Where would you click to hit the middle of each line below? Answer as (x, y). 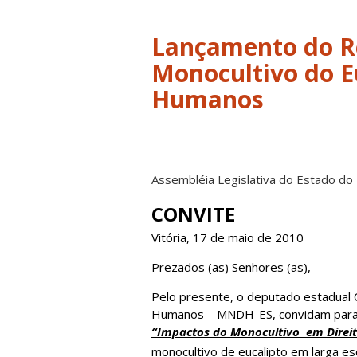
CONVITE (193, 214)
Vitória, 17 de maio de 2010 (228, 237)
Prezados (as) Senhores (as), (231, 267)
